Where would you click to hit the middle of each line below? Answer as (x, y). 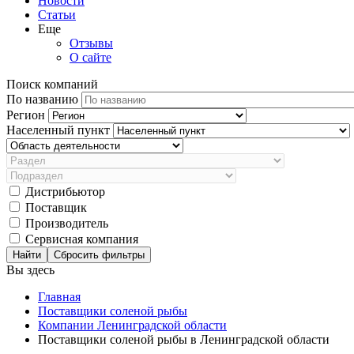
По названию (44, 99)
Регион (27, 115)
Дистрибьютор (65, 192)
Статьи (57, 15)
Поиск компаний (52, 84)
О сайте (90, 57)
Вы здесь (30, 270)
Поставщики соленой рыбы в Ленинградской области (184, 339)
